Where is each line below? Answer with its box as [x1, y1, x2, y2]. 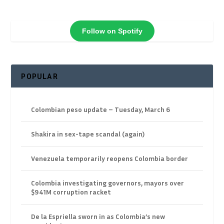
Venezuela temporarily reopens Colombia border [31, 154, 188, 163]
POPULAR [21, 71, 58, 81]
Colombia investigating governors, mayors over [31, 178, 184, 187]
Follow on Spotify [81, 26, 142, 35]
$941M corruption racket [31, 187, 111, 196]
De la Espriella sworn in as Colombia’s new [31, 212, 165, 221]
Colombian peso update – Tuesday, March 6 [31, 105, 170, 114]
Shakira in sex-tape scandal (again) [31, 129, 145, 138]
